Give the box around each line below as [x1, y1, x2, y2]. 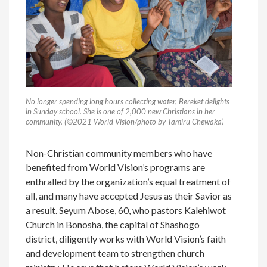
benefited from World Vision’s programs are [26, 162, 206, 173]
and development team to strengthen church [26, 247, 205, 259]
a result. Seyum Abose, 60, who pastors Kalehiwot [26, 204, 226, 216]
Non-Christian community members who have [26, 147, 213, 159]
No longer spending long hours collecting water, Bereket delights [26, 97, 230, 107]
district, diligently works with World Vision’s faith [26, 233, 226, 245]
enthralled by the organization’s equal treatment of [26, 176, 231, 188]
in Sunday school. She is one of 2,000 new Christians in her [26, 107, 216, 117]
